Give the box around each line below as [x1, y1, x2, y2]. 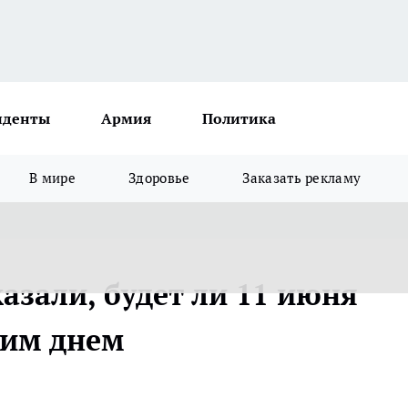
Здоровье [128, 169, 190, 187]
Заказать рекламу [242, 169, 362, 187]
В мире [29, 169, 76, 187]
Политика [202, 109, 276, 127]
